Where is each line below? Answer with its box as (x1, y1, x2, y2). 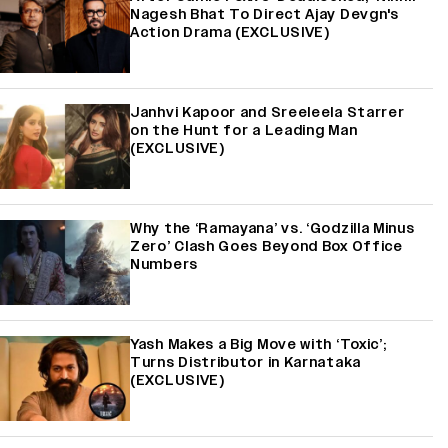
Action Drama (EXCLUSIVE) (130, 22, 330, 42)
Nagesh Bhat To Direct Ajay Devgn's (130, 4, 399, 24)
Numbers (130, 254, 198, 274)
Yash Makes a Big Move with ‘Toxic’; (130, 334, 387, 354)
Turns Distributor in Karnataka (130, 352, 361, 372)
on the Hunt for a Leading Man (130, 120, 358, 140)
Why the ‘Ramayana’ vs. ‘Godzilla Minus (130, 218, 415, 238)
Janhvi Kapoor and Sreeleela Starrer (130, 102, 405, 122)
